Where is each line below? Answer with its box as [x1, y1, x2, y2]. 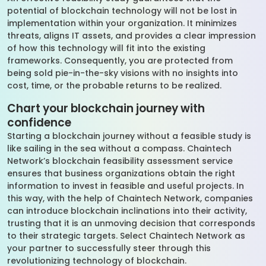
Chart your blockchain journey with [7, 100, 205, 116]
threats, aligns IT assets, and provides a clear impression [7, 30, 256, 42]
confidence [7, 115, 74, 131]
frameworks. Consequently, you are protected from [7, 55, 233, 66]
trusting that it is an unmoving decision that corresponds [7, 217, 255, 229]
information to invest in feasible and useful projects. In [7, 180, 244, 192]
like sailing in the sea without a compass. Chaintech [7, 142, 232, 154]
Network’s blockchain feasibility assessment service [7, 155, 233, 167]
